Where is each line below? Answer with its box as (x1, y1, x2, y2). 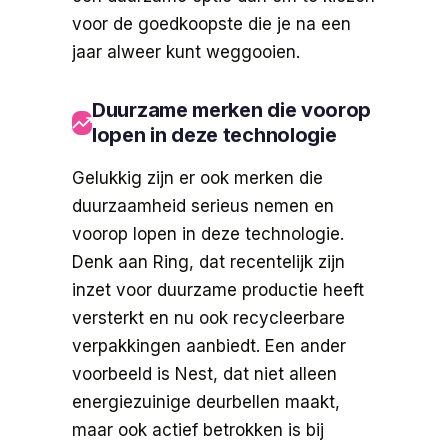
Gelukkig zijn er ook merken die (72, 167, 323, 188)
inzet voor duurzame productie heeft (72, 279, 364, 300)
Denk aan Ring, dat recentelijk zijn (72, 251, 345, 272)
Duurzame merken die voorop (92, 97, 372, 122)
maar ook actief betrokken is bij (72, 419, 324, 440)
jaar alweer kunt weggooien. (72, 41, 300, 62)
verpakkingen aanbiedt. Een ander (72, 335, 346, 356)
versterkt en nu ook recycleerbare (72, 307, 345, 328)
